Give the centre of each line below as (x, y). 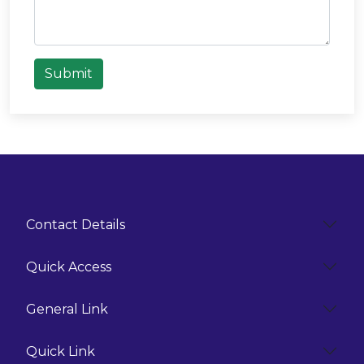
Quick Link (61, 351)
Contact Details (76, 224)
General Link (67, 309)
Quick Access (69, 266)
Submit (69, 74)
